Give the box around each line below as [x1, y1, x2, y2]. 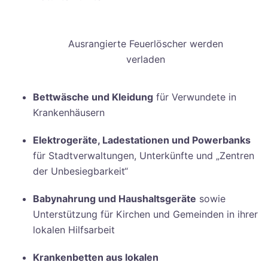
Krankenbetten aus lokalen [33, 251, 159, 263]
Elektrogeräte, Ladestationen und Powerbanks [33, 133, 251, 146]
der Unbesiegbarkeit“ [33, 165, 128, 177]
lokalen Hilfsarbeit [33, 223, 115, 236]
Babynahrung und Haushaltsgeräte [33, 192, 196, 205]
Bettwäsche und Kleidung [33, 90, 153, 103]
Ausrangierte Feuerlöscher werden [68, 38, 223, 50]
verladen [126, 53, 165, 66]
